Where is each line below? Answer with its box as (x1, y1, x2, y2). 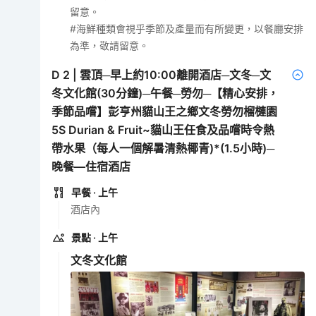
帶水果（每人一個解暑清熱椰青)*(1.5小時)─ (51, 140, 275, 155)
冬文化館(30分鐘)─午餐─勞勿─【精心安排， (51, 85, 279, 100)
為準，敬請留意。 (70, 39, 150, 51)
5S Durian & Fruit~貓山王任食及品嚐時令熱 (51, 122, 275, 137)
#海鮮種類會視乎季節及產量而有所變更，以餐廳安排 (70, 22, 304, 35)
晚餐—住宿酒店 (51, 159, 131, 174)
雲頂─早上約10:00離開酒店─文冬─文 (80, 67, 272, 82)
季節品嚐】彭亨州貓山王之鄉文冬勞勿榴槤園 (51, 104, 278, 119)
